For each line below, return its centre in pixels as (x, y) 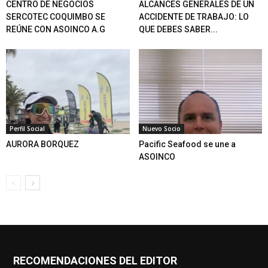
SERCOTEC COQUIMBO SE (56, 16)
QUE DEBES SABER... (178, 29)
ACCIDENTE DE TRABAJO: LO (194, 16)
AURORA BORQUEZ (42, 144)
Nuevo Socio (161, 128)
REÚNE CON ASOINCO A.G (56, 29)
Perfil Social (27, 128)
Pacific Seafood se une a (187, 144)
